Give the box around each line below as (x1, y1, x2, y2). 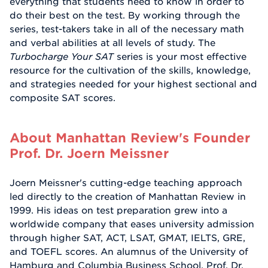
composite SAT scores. (10, 92, 115, 103)
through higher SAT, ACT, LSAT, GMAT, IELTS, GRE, (10, 232, 245, 243)
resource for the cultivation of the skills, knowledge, (10, 65, 251, 76)
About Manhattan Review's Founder (10, 130, 250, 145)
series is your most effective (114, 51, 246, 62)
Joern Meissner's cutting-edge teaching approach (10, 177, 242, 188)
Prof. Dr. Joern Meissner (10, 145, 169, 160)
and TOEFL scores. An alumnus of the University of (10, 246, 248, 257)
